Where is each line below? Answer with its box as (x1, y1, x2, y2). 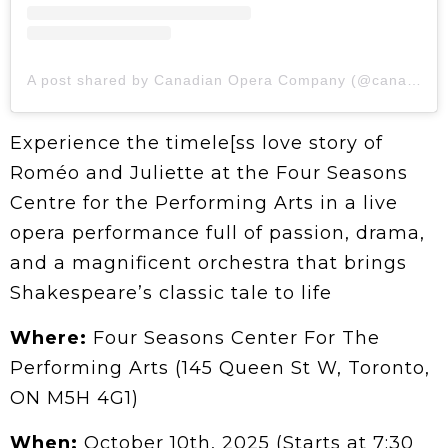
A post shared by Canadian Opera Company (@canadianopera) (407, 72, 421, 89)
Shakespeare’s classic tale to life (10, 282, 332, 305)
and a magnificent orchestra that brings (10, 252, 407, 275)
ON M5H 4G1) (10, 387, 139, 410)
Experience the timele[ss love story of (10, 132, 383, 155)
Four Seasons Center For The (87, 327, 380, 350)
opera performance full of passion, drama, (10, 222, 425, 245)
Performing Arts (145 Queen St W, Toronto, (10, 357, 430, 380)
